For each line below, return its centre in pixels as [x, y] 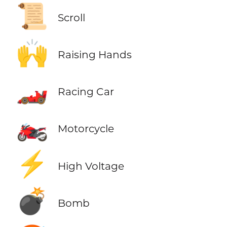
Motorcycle [86, 129]
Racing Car [86, 92]
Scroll [71, 18]
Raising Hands [94, 55]
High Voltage [91, 166]
